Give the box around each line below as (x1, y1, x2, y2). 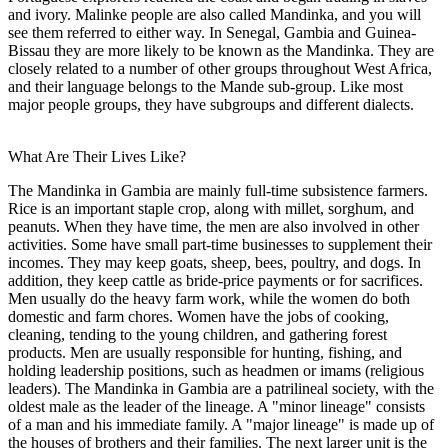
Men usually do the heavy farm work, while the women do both (8, 289, 410, 307)
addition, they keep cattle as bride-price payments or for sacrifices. (8, 271, 423, 289)
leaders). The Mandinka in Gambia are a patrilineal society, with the (8, 379, 434, 397)
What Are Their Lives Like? (8, 147, 186, 165)
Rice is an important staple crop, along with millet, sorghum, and (8, 199, 414, 217)
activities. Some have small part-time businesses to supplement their (8, 235, 432, 253)
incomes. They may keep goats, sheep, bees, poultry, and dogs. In (8, 253, 421, 271)
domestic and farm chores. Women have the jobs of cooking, (8, 307, 389, 325)
